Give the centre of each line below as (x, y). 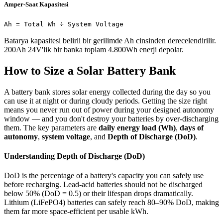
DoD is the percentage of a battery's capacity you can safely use (104, 176)
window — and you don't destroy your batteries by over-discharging (111, 118)
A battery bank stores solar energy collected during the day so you (107, 92)
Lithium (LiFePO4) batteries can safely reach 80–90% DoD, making (111, 203)
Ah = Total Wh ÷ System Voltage (64, 24)
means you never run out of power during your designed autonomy (109, 110)
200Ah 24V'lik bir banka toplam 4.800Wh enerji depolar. (94, 50)
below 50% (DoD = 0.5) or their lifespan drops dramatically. (99, 194)
